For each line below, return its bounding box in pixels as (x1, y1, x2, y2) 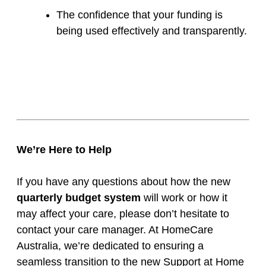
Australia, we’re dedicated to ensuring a (17, 240, 204, 252)
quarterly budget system (17, 192, 141, 204)
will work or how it (141, 192, 227, 204)
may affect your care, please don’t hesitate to (17, 208, 229, 220)
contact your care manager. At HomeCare (17, 224, 213, 236)
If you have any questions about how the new (17, 176, 230, 188)
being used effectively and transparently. (56, 25, 247, 37)
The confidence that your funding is (56, 9, 223, 21)
